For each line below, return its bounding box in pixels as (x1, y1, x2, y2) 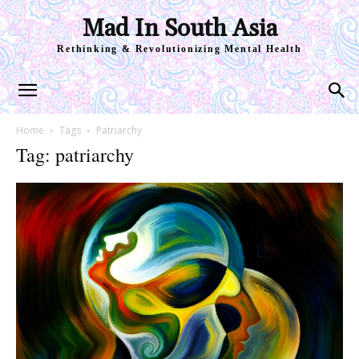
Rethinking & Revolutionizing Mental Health (57, 43, 302, 54)
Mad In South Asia (81, 14, 277, 44)
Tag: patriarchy (16, 142, 134, 167)
